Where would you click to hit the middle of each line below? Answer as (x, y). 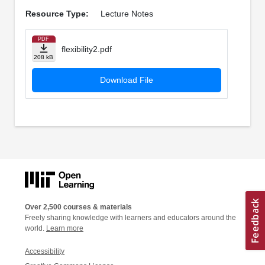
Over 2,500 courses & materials (78, 207)
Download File (126, 80)
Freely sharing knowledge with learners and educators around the (130, 217)
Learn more (65, 228)
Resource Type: (57, 14)
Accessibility (45, 251)
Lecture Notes (127, 14)
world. (35, 228)
